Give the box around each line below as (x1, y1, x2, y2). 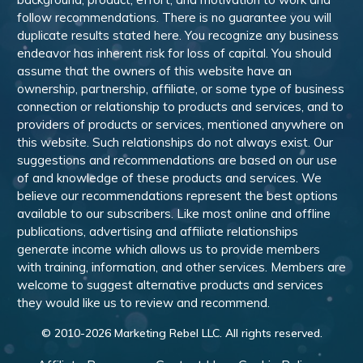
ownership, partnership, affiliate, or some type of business (17, 81, 344, 96)
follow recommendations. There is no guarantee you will (17, 10, 331, 25)
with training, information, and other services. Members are (17, 259, 346, 275)
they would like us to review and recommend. (17, 295, 270, 310)
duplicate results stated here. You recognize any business (17, 28, 339, 43)
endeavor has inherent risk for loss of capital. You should (17, 45, 331, 61)
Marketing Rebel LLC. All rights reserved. (110, 326, 322, 340)
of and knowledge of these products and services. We (17, 170, 322, 186)
